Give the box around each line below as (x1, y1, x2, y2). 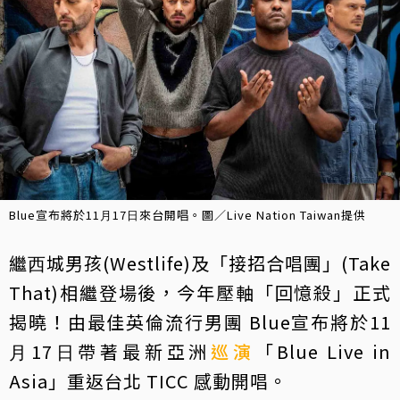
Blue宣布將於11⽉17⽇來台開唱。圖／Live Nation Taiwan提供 (9, 206, 366, 224)
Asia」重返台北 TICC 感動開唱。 (9, 368, 287, 395)
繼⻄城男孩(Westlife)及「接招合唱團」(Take (9, 250, 391, 277)
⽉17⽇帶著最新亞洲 (9, 338, 212, 365)
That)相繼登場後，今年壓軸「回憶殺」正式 (9, 279, 391, 306)
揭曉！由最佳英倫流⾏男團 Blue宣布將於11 (9, 309, 391, 336)
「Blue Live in (254, 338, 392, 365)
